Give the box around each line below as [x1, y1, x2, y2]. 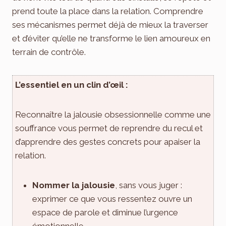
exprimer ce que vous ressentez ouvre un [32, 193, 192, 204]
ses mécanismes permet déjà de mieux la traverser [12, 19, 208, 30]
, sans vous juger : [115, 180, 182, 190]
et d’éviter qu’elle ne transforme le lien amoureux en [12, 33, 210, 43]
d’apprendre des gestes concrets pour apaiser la [15, 136, 200, 147]
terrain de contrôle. [12, 46, 86, 57]
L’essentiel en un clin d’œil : [15, 79, 128, 90]
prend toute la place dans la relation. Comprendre [12, 6, 203, 16]
